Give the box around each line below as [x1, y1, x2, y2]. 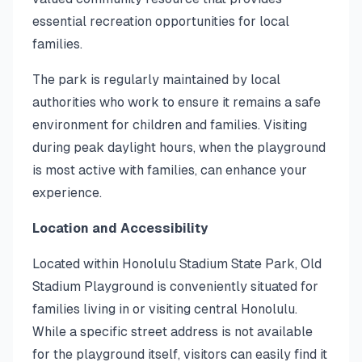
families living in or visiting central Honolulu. [32, 301, 297, 317]
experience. [32, 185, 102, 200]
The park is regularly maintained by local [32, 72, 280, 87]
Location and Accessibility [32, 221, 208, 236]
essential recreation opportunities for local [32, 14, 289, 29]
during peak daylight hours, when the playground [32, 140, 326, 155]
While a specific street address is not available [32, 324, 313, 339]
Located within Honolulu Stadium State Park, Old [32, 256, 322, 271]
